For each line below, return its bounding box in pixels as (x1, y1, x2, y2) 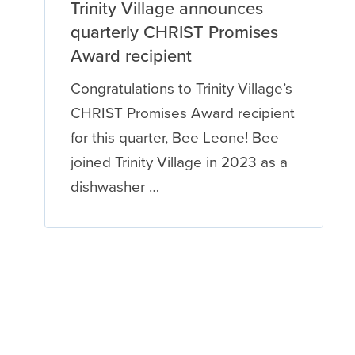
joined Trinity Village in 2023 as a (70, 150, 288, 174)
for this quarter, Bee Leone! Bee (70, 125, 279, 149)
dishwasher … (70, 174, 159, 198)
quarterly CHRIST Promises (70, 18, 278, 45)
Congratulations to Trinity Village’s (70, 76, 292, 100)
